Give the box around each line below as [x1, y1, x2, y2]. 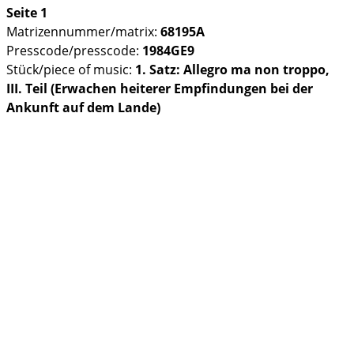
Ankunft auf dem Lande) [6, 98, 160, 116]
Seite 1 [6, 3, 47, 21]
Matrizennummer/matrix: [6, 22, 160, 40]
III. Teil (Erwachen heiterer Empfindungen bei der [6, 79, 313, 97]
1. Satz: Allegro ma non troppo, [135, 60, 330, 78]
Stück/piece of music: [6, 60, 135, 78]
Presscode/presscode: [6, 41, 142, 59]
